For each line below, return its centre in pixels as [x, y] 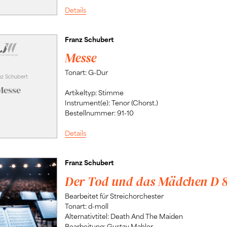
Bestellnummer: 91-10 [99, 113]
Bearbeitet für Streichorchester [114, 196]
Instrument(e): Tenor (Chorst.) [111, 103]
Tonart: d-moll [86, 206]
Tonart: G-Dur [86, 72]
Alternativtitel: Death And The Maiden [124, 216]
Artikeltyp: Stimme [94, 93]
